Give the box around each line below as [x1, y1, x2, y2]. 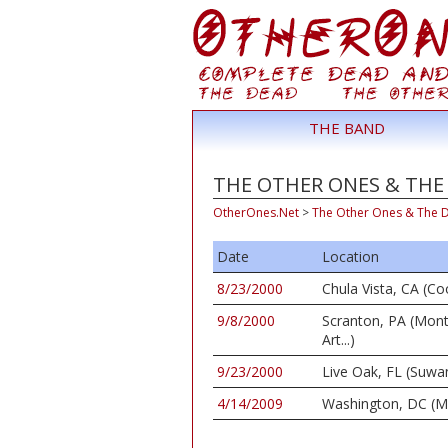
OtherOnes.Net [213, 204, 299, 221]
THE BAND [309, 118, 385, 138]
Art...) [322, 330, 355, 349]
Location [322, 247, 379, 266]
